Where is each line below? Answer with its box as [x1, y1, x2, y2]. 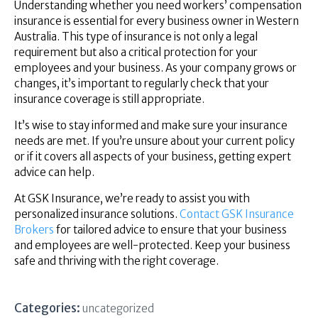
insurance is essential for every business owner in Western [14, 13, 299, 28]
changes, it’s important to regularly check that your [14, 76, 269, 90]
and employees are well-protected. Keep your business [14, 238, 290, 252]
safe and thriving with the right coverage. [14, 253, 219, 268]
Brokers [14, 222, 54, 236]
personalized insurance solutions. [14, 207, 180, 221]
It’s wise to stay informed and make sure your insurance [14, 118, 287, 132]
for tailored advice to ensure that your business [54, 222, 287, 236]
